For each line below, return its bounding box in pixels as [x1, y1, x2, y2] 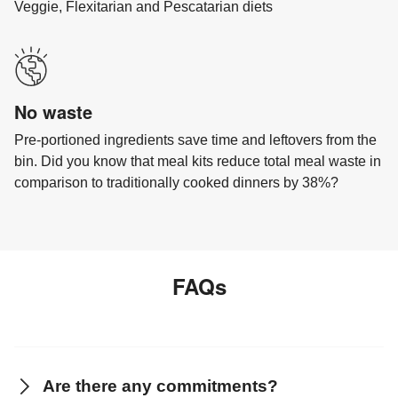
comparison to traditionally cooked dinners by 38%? [14, 174, 338, 190]
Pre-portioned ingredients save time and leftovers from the [14, 131, 377, 147]
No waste [14, 98, 92, 124]
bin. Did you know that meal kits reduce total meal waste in [14, 153, 381, 169]
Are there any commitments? [43, 376, 278, 395]
